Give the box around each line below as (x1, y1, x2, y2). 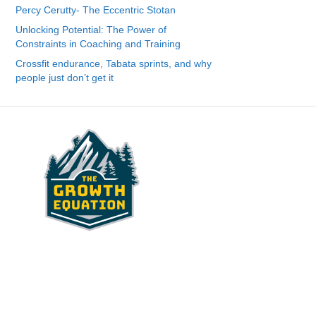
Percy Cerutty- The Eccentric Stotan (15, 4, 176, 16)
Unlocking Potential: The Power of (15, 24, 166, 36)
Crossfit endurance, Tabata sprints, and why (15, 58, 212, 70)
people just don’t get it (15, 72, 114, 84)
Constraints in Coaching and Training (15, 38, 181, 50)
